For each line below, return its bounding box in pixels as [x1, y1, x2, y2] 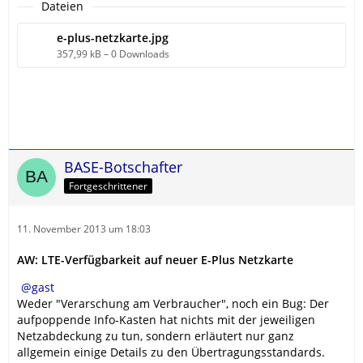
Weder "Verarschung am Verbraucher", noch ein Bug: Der [17, 296, 329, 312]
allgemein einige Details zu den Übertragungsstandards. [17, 344, 325, 361]
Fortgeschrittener [69, 179, 147, 194]
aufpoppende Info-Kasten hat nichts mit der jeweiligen [17, 312, 315, 328]
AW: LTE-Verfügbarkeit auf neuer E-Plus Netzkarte [17, 252, 293, 268]
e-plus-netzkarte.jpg [57, 30, 169, 46]
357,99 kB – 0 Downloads [57, 47, 169, 62]
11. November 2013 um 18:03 [17, 222, 151, 237]
